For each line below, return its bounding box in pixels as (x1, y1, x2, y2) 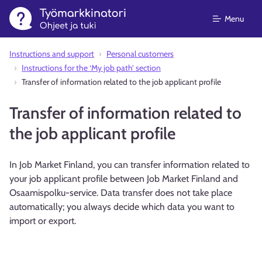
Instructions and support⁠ (9, 49, 94, 59)
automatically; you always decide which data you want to (9, 201, 235, 212)
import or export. (9, 215, 76, 226)
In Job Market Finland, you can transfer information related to (9, 159, 250, 170)
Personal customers (106, 49, 174, 59)
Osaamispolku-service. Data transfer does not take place (9, 187, 232, 198)
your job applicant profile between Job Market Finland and (9, 173, 238, 184)
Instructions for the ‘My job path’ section (22, 63, 161, 73)
